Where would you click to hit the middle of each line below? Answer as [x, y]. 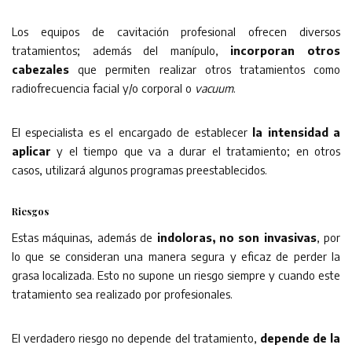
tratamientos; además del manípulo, [121, 50]
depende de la [300, 337]
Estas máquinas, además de [82, 237]
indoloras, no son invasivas [235, 237]
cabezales [40, 69]
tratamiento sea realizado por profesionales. [122, 293]
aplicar [35, 150]
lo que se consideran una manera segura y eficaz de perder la [176, 256]
